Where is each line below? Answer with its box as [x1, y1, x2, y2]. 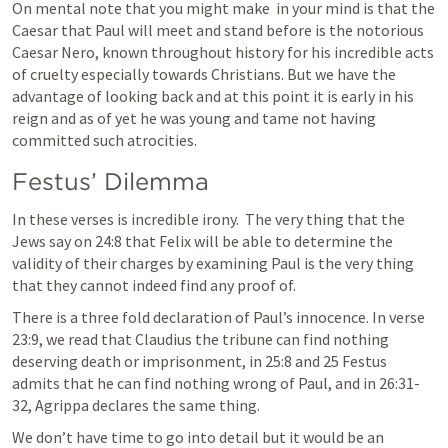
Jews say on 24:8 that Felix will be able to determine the [12, 231, 393, 251]
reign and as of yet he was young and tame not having [12, 108, 376, 128]
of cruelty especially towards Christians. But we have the [12, 64, 396, 84]
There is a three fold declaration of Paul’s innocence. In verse [12, 307, 425, 327]
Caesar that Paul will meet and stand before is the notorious [12, 20, 424, 40]
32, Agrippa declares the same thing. [12, 395, 263, 415]
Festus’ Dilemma [12, 167, 209, 196]
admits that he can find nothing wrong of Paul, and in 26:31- [12, 373, 420, 393]
